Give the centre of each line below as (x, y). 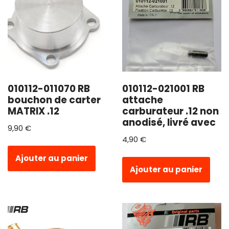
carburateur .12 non (170, 111)
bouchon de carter (54, 100)
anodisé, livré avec (169, 123)
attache (143, 100)
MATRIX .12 (33, 111)
